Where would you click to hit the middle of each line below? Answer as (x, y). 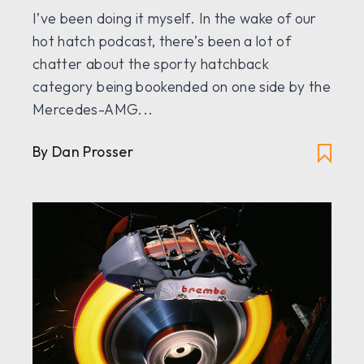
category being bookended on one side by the (182, 87)
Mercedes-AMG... (93, 110)
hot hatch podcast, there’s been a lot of (162, 41)
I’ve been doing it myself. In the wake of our (175, 19)
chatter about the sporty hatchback (151, 64)
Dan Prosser (93, 152)
